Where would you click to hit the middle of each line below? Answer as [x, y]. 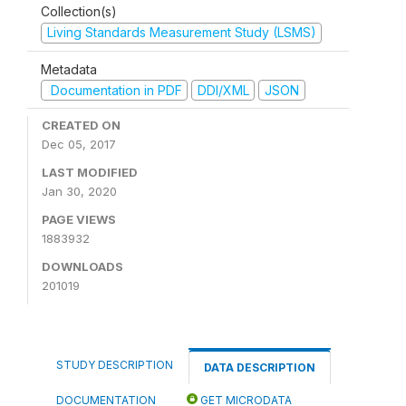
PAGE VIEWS [79, 219]
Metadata [69, 69]
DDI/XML [223, 90]
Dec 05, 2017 [79, 144]
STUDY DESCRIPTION [115, 365]
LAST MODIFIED [90, 172]
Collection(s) [79, 11]
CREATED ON [81, 125]
